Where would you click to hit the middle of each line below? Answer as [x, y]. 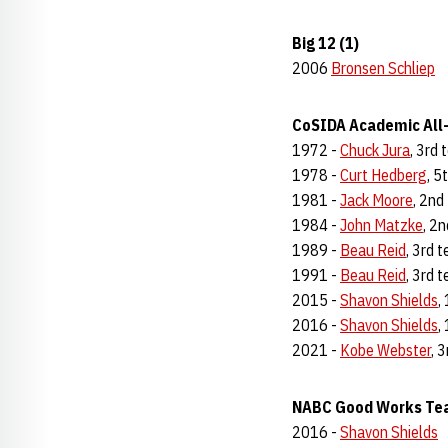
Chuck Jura [375, 150]
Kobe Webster [385, 350]
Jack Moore [376, 200]
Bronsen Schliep [383, 68]
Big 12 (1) [325, 43]
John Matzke [381, 225]
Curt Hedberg [383, 175]
